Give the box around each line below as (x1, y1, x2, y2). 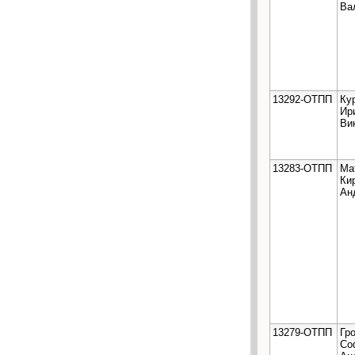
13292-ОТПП (273, 93, 332, 105)
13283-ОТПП (273, 162, 332, 174)
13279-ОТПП (273, 326, 332, 338)
